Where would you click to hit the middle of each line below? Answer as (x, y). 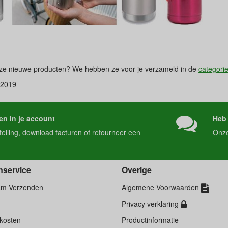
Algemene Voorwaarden (161, 187)
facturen (69, 132)
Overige (137, 170)
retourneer (109, 132)
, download (37, 132)
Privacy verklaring (151, 204)
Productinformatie (150, 220)
